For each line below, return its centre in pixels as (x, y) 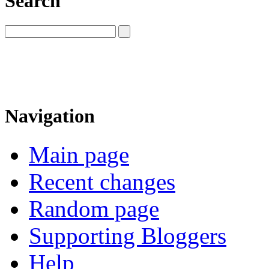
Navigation (50, 116)
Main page (79, 154)
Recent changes (102, 181)
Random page (94, 208)
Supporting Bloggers (128, 235)
